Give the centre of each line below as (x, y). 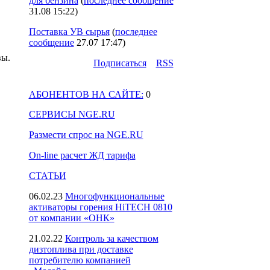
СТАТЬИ (47, 176)
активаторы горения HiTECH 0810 (100, 207)
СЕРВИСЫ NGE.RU (72, 114)
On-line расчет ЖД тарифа (82, 155)
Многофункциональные (115, 196)
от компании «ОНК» (71, 218)
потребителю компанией (80, 260)
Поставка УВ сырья (69, 32)
